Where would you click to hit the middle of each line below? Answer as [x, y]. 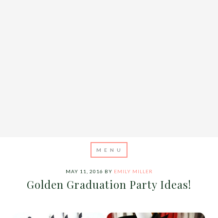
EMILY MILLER [133, 171]
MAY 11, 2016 [84, 171]
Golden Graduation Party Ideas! [109, 184]
